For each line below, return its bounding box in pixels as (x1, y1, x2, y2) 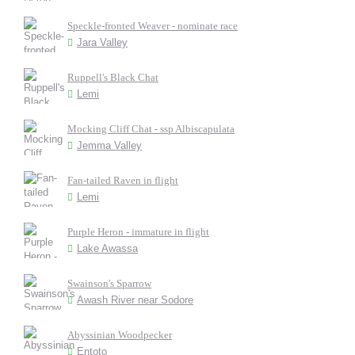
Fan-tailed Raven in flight (67, 174, 178, 186)
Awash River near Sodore (77, 294, 193, 306)
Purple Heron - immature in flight (67, 226, 209, 238)
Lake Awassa (77, 242, 138, 254)
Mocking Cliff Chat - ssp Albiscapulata (67, 123, 235, 135)
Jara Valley (77, 36, 128, 48)
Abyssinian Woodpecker (67, 329, 172, 341)
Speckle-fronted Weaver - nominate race (67, 20, 238, 32)
